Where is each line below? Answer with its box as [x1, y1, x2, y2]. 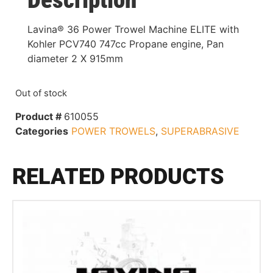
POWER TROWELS [71, 124, 155, 137]
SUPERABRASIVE [161, 124, 239, 137]
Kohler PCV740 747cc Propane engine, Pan [27, 37, 224, 50]
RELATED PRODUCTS [12, 163, 224, 190]
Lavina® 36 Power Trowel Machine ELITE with [27, 23, 239, 35]
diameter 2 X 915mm [27, 52, 123, 65]
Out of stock [15, 88, 67, 99]
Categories [15, 124, 68, 137]
